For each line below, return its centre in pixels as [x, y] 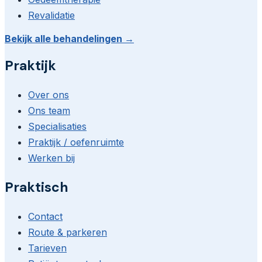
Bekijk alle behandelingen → [69, 39]
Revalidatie [51, 15]
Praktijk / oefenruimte [76, 142]
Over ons [49, 95]
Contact [45, 217]
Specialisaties [57, 127]
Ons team [49, 111]
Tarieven [47, 248]
